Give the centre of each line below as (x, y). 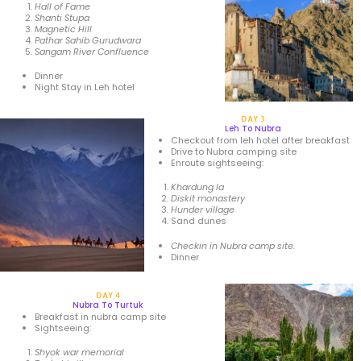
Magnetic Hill (63, 29)
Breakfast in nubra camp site (100, 316)
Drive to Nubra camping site (234, 151)
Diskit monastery (208, 199)
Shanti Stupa (62, 17)
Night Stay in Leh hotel (85, 87)
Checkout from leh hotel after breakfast (261, 140)
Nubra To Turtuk (108, 305)
